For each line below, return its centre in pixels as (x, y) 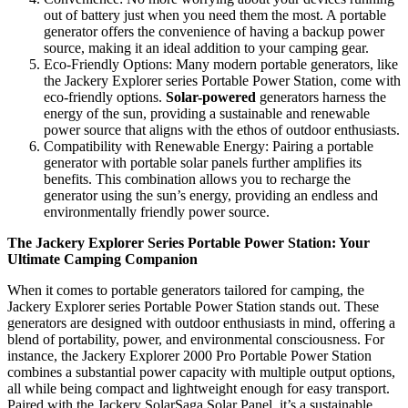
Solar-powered (211, 97)
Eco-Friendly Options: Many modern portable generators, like (221, 64)
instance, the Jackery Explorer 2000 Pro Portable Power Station (189, 355)
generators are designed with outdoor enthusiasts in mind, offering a (201, 322)
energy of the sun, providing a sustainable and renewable (207, 113)
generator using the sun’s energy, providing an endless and (211, 195)
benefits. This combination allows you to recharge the (197, 178)
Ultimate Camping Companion (102, 259)
